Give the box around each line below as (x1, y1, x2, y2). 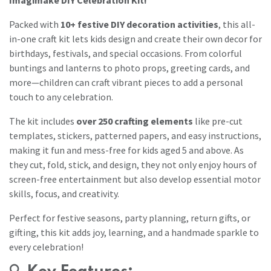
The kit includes (9, 114, 76, 127)
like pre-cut (193, 114, 243, 127)
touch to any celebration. (9, 90, 113, 103)
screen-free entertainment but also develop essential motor (9, 172, 261, 185)
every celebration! (9, 240, 83, 253)
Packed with (9, 18, 60, 30)
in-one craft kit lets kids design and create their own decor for (9, 32, 262, 45)
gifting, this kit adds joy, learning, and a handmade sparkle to (9, 226, 259, 238)
